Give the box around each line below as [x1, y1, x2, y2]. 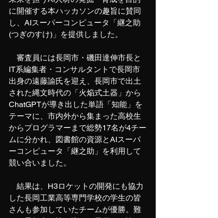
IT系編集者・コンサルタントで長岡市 [9, 65, 140, 74]
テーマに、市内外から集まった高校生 [9, 111, 141, 121]
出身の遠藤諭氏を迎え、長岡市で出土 [9, 76, 141, 86]
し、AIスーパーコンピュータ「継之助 [9, 18, 141, 27]
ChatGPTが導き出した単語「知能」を [9, 100, 143, 109]
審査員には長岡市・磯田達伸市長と [9, 53, 141, 62]
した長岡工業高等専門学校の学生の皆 [9, 193, 141, 202]
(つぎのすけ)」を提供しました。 [9, 30, 123, 39]
